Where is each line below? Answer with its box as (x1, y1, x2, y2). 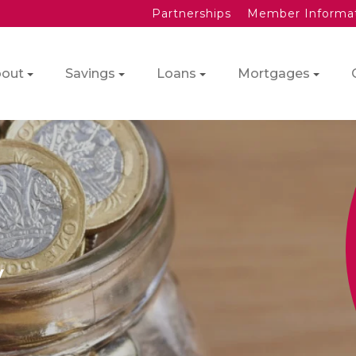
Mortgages (238, 66, 310, 81)
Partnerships (152, 6, 231, 21)
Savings (65, 66, 115, 81)
